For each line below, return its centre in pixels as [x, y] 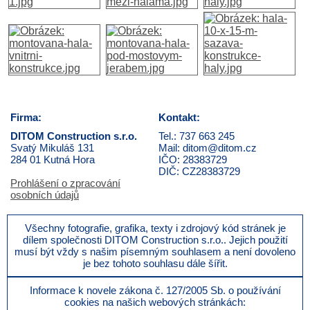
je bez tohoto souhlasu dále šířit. [155, 263]
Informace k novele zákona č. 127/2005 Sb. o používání [155, 290]
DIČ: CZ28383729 [199, 171]
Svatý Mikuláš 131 [52, 147]
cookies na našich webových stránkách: [155, 302]
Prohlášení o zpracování [65, 183]
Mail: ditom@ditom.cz [208, 147]
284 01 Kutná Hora [53, 159]
